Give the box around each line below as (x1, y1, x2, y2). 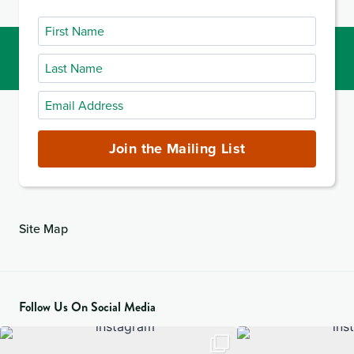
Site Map (19, 220, 68, 237)
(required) (37, 134, 100, 151)
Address (37, 113, 91, 130)
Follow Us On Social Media (19, 298, 156, 316)
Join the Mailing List (108, 138, 246, 160)
